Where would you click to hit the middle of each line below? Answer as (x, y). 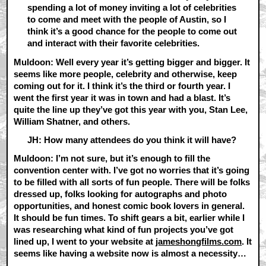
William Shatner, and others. (72, 121)
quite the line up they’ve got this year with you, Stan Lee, (131, 109)
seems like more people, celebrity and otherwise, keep (126, 74)
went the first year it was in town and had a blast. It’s (122, 97)
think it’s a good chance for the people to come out (132, 31)
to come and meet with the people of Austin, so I (126, 20)
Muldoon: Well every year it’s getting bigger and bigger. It (132, 62)
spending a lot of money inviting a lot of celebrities (132, 8)
